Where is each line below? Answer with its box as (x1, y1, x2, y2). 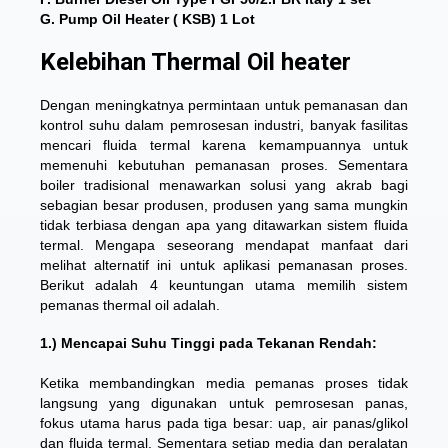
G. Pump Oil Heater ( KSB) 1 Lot (40, 11, 255, 27)
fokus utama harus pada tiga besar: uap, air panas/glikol (40, 415, 408, 431)
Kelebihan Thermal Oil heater (40, 48, 351, 76)
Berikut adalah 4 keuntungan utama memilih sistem (40, 277, 408, 293)
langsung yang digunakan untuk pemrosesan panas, (40, 395, 408, 411)
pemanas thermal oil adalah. (40, 297, 220, 313)
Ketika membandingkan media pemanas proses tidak (40, 375, 408, 391)
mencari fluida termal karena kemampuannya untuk (40, 137, 408, 153)
